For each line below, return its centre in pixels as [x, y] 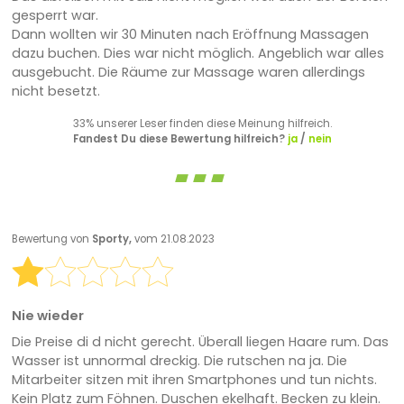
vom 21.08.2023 [174, 239]
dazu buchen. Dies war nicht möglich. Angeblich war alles [197, 54]
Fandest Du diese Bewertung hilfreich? [180, 139]
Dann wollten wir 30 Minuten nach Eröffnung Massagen [190, 35]
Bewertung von [51, 239]
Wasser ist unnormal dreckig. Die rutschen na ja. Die [179, 361]
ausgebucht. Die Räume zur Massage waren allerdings [188, 73]
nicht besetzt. [55, 92]
